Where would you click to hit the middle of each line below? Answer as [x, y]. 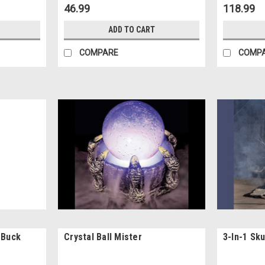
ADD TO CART [131, 29]
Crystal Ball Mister [103, 237]
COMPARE [99, 52]
